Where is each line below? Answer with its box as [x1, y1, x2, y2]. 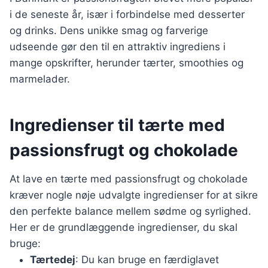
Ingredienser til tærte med [10, 115, 225, 136]
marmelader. [10, 73, 70, 86]
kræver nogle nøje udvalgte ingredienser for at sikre [10, 189, 258, 202]
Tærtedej [30, 254, 75, 266]
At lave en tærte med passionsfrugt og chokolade [10, 173, 248, 185]
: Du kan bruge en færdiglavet [75, 254, 219, 266]
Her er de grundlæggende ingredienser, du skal [10, 221, 237, 234]
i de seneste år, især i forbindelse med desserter [10, 8, 245, 21]
